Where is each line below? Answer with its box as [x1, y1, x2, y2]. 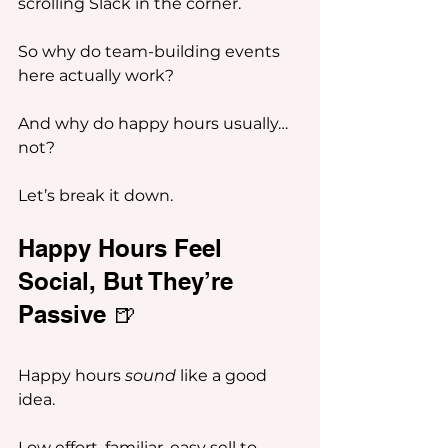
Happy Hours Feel [18, 234, 229, 262]
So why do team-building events [18, 42, 284, 61]
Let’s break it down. [18, 186, 173, 205]
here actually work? [18, 66, 174, 85]
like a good [176, 366, 271, 385]
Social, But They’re [18, 267, 240, 295]
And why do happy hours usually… [18, 114, 292, 133]
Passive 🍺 [18, 300, 137, 328]
